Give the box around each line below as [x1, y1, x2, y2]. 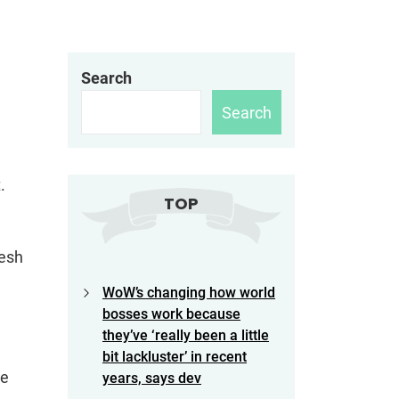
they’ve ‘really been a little [102, 327, 269, 345]
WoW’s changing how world [102, 284, 275, 302]
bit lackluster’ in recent [102, 348, 247, 366]
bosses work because [102, 305, 240, 323]
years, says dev [102, 370, 201, 387]
